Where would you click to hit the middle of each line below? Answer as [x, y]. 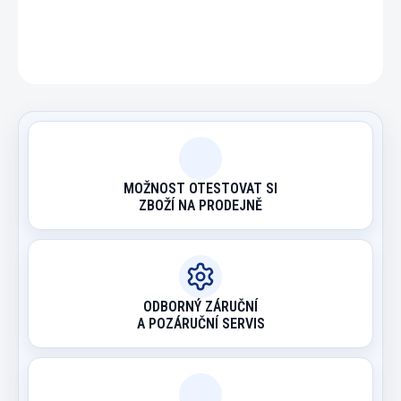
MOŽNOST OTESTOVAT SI [200, 188]
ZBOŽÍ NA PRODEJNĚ [200, 205]
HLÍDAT [269, 47]
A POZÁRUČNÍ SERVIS [200, 323]
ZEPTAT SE [168, 47]
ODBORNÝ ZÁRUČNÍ [200, 306]
